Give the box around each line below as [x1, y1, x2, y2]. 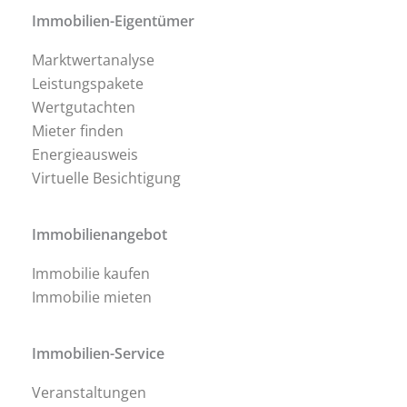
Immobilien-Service [32, 343, 164, 364]
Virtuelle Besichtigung [32, 168, 181, 189]
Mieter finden [32, 121, 124, 142]
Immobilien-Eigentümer [32, 11, 194, 32]
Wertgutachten [32, 97, 135, 118]
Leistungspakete [32, 74, 144, 94]
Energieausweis [32, 144, 138, 165]
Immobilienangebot [32, 224, 167, 245]
